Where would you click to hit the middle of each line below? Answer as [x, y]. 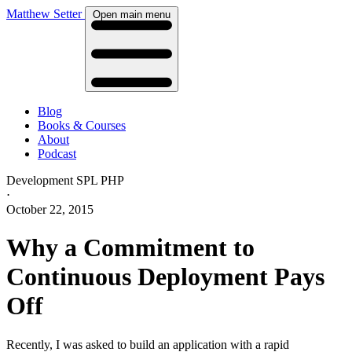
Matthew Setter [44, 14]
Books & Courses [82, 125]
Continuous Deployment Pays [165, 277]
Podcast [57, 153]
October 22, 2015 [50, 209]
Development [40, 180]
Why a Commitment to [130, 248]
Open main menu [132, 15]
